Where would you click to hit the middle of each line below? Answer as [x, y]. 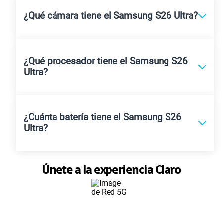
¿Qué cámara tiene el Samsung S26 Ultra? [111, 16]
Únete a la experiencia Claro [111, 171]
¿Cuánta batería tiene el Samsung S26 [103, 118]
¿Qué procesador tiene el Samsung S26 [106, 61]
